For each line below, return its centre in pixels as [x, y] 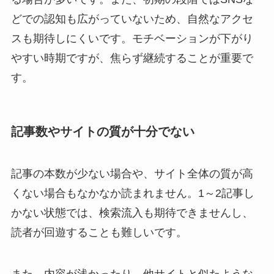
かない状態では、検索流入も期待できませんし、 [132, 213]
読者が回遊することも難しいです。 [99, 233]
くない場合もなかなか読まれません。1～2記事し [132, 194]
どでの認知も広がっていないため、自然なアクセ [132, 19]
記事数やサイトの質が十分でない [102, 131]
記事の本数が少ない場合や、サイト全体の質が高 [132, 174]
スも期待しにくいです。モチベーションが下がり [132, 38]
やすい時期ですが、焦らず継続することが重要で [132, 58]
